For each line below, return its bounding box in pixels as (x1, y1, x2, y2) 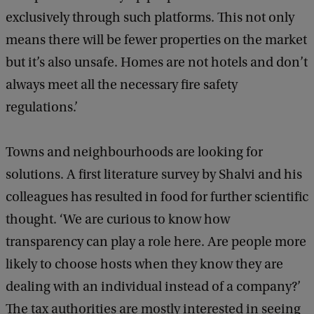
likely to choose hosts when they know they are (6, 257, 283, 273)
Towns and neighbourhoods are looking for (6, 144, 263, 161)
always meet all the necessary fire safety (6, 77, 238, 93)
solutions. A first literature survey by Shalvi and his (6, 167, 302, 183)
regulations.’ (6, 100, 78, 116)
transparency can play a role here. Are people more (6, 234, 306, 250)
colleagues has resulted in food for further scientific (6, 189, 308, 205)
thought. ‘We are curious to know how (6, 212, 230, 228)
